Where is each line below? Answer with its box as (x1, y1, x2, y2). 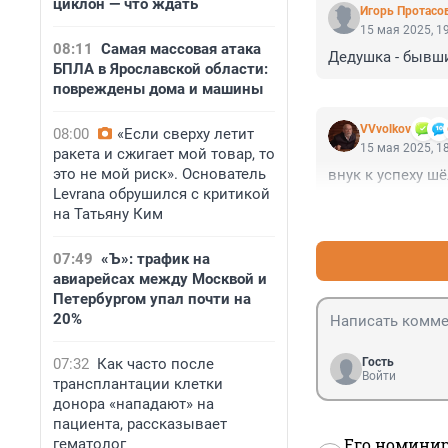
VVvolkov (360, 122, 411, 137)
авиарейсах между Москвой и (53, 270, 267, 288)
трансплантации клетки (53, 375, 223, 393)
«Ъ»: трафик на (101, 250, 210, 268)
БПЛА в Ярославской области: (53, 60, 268, 78)
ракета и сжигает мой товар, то (53, 145, 275, 163)
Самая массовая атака (101, 40, 261, 58)
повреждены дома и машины (53, 80, 263, 98)
